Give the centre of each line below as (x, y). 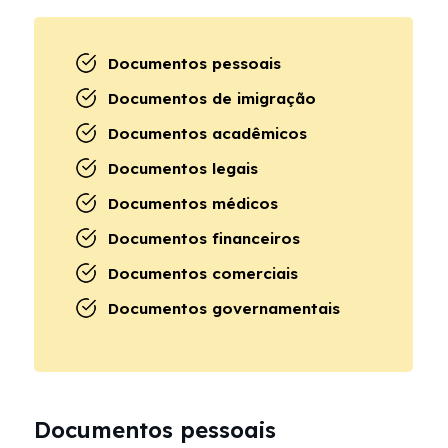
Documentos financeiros (204, 238)
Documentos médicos (193, 203)
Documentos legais (183, 168)
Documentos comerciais (203, 273)
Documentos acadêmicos (207, 133)
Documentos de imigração (212, 98)
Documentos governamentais (224, 308)
